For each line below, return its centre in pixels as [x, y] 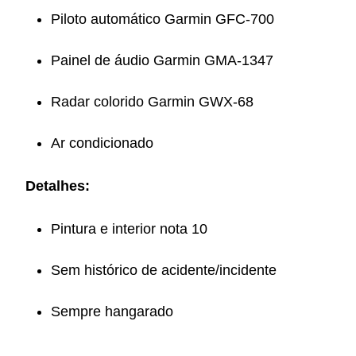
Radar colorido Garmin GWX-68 [152, 102]
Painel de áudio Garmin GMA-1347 [162, 60]
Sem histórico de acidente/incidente [164, 270]
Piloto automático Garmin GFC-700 [163, 19]
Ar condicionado [102, 143]
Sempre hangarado [112, 311]
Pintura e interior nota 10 [129, 229]
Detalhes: [58, 186]
